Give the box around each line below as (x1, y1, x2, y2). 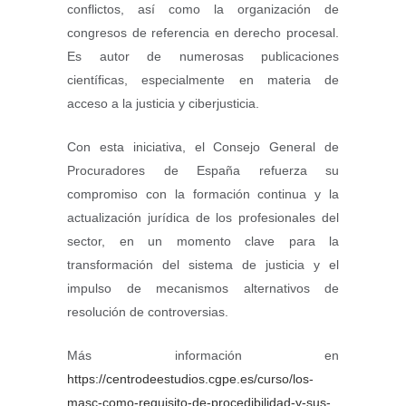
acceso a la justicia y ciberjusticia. (67, 95, 259, 111)
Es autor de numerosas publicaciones (67, 48, 339, 63)
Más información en (67, 347, 339, 362)
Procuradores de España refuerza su (67, 162, 339, 178)
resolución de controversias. (67, 304, 228, 319)
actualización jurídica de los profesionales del (67, 209, 339, 225)
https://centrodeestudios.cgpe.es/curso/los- (67, 371, 314, 386)
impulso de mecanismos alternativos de (67, 280, 339, 295)
